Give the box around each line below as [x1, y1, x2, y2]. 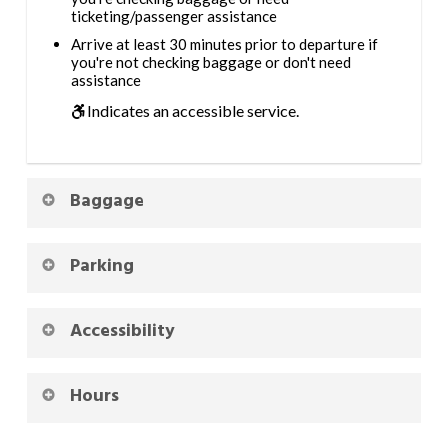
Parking [69, 251, 134, 281]
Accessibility [69, 316, 175, 346]
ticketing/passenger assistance [70, 6, 277, 25]
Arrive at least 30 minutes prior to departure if [70, 34, 378, 53]
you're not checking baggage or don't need [70, 52, 351, 71]
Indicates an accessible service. [83, 100, 299, 120]
